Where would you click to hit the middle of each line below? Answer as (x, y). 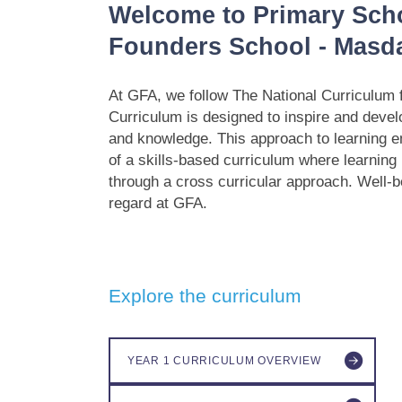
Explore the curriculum (205, 295)
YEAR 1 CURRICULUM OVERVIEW (224, 361)
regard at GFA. (158, 202)
